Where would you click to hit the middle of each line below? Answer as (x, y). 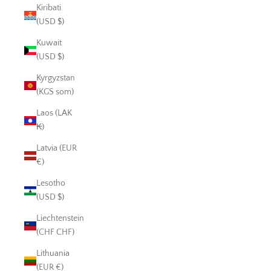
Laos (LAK (54, 113)
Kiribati (49, 8)
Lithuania (53, 254)
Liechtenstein (60, 219)
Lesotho (51, 184)
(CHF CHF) (55, 233)
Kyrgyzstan (56, 78)
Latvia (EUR (57, 149)
